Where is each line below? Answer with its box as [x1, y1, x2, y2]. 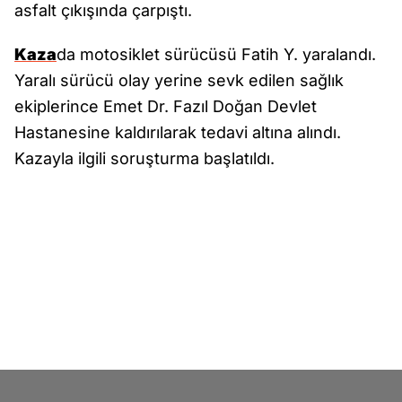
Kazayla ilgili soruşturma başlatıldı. [14, 149, 275, 169]
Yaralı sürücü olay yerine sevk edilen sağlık [14, 71, 344, 91]
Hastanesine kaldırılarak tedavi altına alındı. [14, 123, 341, 143]
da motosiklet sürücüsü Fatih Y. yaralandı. [57, 45, 376, 65]
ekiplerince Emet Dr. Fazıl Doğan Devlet [14, 97, 317, 117]
